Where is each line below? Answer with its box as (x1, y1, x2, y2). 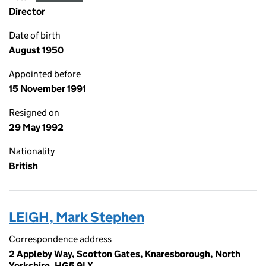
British (9, 160, 38, 172)
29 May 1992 (9, 122, 64, 133)
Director (9, 6, 45, 17)
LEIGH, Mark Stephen (9, 208, 144, 226)
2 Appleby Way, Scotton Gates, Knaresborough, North (9, 248, 240, 259)
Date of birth (9, 30, 61, 41)
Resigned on (9, 107, 59, 118)
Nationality (9, 145, 55, 157)
